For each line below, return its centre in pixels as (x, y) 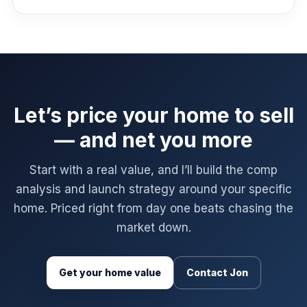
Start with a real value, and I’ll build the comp (153, 170)
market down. (153, 228)
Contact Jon (217, 272)
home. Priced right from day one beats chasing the (153, 208)
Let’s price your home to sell (153, 115)
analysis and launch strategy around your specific (153, 189)
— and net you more (153, 140)
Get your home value (110, 272)
